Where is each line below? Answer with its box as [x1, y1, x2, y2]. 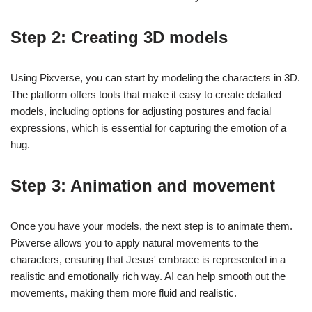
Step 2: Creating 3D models [10, 28, 228, 47]
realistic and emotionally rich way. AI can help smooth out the [10, 270, 286, 283]
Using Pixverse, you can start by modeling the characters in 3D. [10, 72, 300, 84]
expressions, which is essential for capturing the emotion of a [10, 122, 286, 134]
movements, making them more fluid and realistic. [10, 287, 237, 299]
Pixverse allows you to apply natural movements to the [10, 237, 258, 249]
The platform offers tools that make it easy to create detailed [10, 88, 281, 101]
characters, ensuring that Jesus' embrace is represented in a [10, 253, 286, 266]
